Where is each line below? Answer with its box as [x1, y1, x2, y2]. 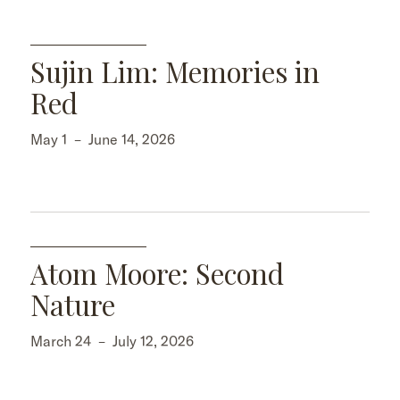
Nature [30, 285, 115, 323]
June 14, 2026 [88, 129, 175, 148]
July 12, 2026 [112, 331, 194, 350]
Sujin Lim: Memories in [30, 52, 320, 90]
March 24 [30, 331, 91, 350]
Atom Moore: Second [30, 254, 284, 292]
